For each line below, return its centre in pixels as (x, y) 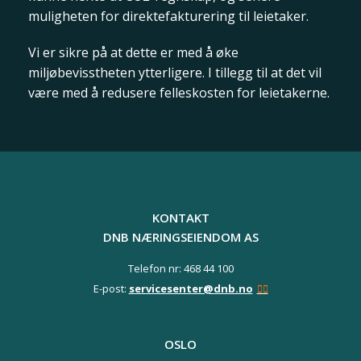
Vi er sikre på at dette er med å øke (133, 52)
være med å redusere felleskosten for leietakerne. (179, 93)
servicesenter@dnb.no (191, 288)
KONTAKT (180, 218)
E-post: (111, 288)
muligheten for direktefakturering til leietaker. (168, 16)
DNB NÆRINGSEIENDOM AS (180, 237)
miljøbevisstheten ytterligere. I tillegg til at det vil (175, 73)
